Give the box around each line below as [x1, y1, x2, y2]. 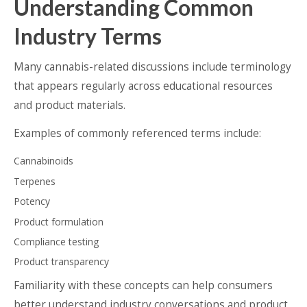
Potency [14, 195, 50, 208]
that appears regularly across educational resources [14, 79, 273, 94]
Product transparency [14, 255, 109, 269]
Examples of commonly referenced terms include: [14, 126, 261, 141]
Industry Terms [14, 23, 162, 50]
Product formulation [14, 214, 103, 228]
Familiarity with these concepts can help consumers [14, 278, 273, 293]
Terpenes [14, 174, 56, 188]
